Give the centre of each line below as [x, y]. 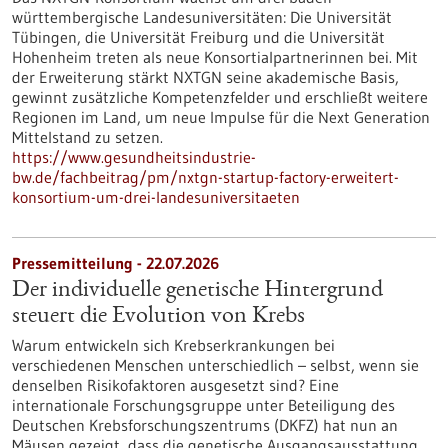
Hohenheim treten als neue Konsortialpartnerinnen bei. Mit [215, 57]
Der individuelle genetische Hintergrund [197, 291]
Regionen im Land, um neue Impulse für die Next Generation [221, 117]
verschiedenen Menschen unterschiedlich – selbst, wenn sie [215, 365]
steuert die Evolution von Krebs [158, 317]
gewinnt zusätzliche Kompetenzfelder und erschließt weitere [220, 97]
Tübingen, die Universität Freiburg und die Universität [198, 37]
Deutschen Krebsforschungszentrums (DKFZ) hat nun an [205, 425]
